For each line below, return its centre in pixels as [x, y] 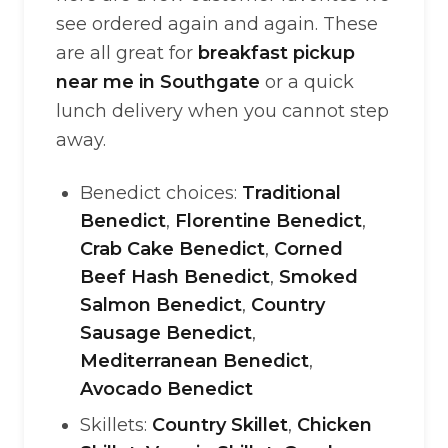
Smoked [318, 277]
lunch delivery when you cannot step [222, 111]
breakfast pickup [276, 53]
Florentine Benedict [268, 221]
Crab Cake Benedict [172, 249]
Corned [308, 249]
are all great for [127, 53]
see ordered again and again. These [217, 24]
